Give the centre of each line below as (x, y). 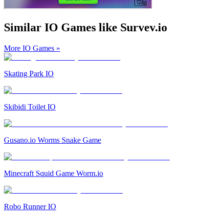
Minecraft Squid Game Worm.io (54, 173)
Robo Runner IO (30, 206)
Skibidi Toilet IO (30, 107)
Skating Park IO (29, 73)
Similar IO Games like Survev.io (86, 27)
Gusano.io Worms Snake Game (53, 140)
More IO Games (29, 48)
